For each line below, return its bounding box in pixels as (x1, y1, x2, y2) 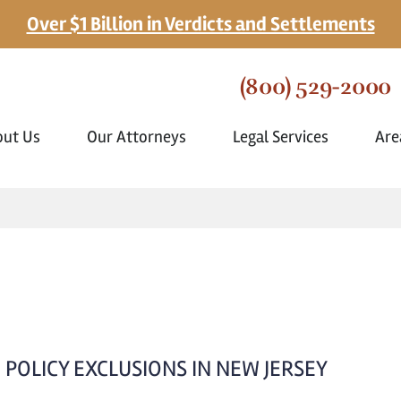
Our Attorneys (87, 126, 190, 148)
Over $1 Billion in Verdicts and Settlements (26, 13, 375, 36)
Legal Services (233, 126, 332, 148)
